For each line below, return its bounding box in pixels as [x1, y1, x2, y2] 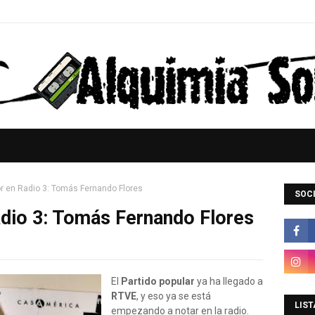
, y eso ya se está [136, 290, 211, 302]
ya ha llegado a [195, 276, 263, 287]
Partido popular [121, 276, 195, 287]
